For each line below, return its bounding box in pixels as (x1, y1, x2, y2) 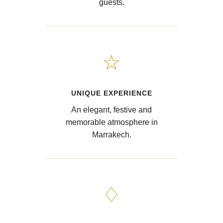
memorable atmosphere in (65, 117, 158, 126)
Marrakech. (92, 130, 131, 139)
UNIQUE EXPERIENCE (71, 89, 152, 97)
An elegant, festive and (71, 105, 152, 114)
